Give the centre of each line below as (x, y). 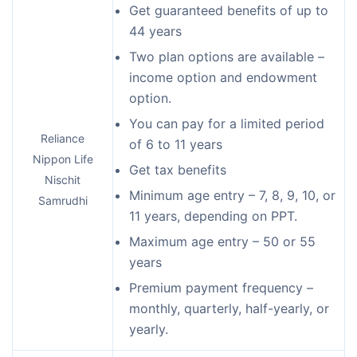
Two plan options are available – (227, 56)
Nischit (63, 179)
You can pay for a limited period (227, 123)
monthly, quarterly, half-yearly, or (229, 308)
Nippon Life (63, 159)
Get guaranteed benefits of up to (229, 10)
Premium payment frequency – (221, 287)
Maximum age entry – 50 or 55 (222, 241)
